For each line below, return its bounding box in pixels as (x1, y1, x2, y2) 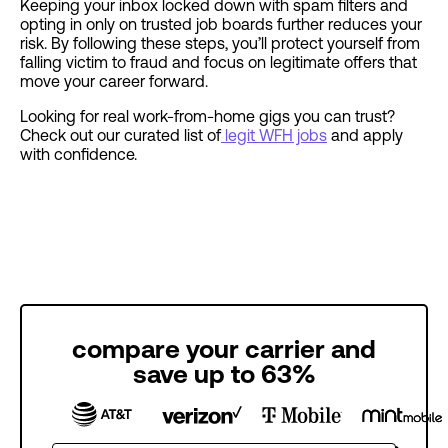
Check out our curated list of (20, 126, 221, 144)
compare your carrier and (72, 334, 376, 363)
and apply (327, 126, 403, 144)
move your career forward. (20, 72, 208, 90)
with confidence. (20, 145, 137, 163)
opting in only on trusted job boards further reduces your (20, 15, 422, 33)
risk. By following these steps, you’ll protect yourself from (20, 34, 420, 52)
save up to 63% (132, 359, 316, 388)
